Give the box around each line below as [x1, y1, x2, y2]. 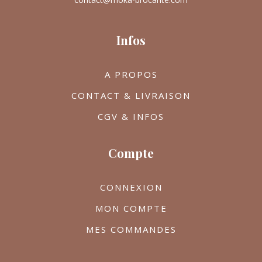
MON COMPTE [95, 202, 167, 215]
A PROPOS [104, 68, 158, 81]
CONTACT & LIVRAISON [71, 89, 191, 102]
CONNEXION [99, 181, 163, 194]
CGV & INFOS [98, 111, 164, 123]
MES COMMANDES [85, 223, 177, 236]
